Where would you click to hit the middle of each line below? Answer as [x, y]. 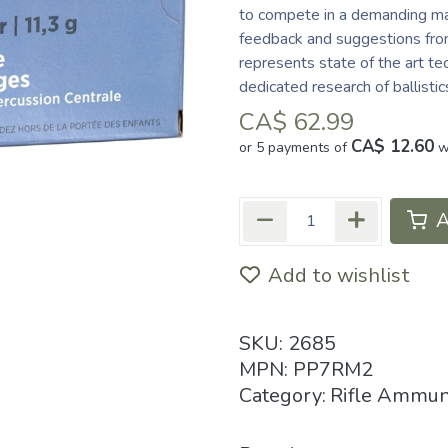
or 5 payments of [295, 147]
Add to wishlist [339, 275]
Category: [282, 395]
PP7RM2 [333, 369]
